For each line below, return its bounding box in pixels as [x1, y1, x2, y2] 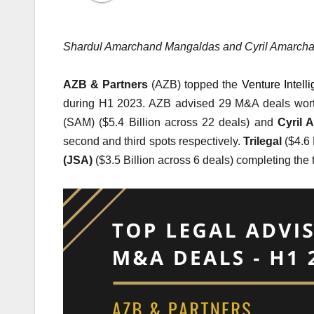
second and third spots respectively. [63, 135, 243, 148]
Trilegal [243, 135, 282, 148]
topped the [184, 78, 242, 91]
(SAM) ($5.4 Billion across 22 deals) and [63, 116, 273, 129]
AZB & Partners [63, 78, 152, 91]
